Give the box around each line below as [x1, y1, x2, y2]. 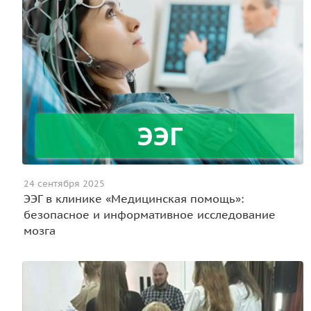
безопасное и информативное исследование [24, 207, 276, 221]
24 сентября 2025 [24, 177, 105, 190]
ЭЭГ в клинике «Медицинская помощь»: [24, 191, 244, 205]
